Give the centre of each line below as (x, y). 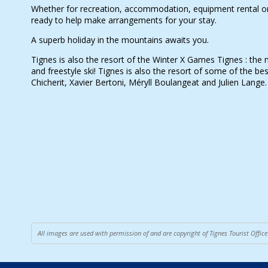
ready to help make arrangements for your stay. (124, 20)
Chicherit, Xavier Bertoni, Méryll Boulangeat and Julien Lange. (149, 82)
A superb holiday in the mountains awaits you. (120, 39)
